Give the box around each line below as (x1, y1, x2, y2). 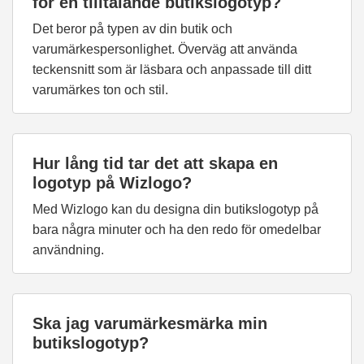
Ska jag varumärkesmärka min (32, 314, 267, 332)
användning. (32, 243, 104, 257)
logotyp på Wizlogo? (32, 174, 192, 192)
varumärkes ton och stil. (32, 83, 168, 97)
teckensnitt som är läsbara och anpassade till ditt (32, 63, 311, 76)
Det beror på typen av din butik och (32, 22, 232, 36)
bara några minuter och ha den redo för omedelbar (32, 223, 321, 236)
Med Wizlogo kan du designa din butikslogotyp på (32, 202, 318, 216)
